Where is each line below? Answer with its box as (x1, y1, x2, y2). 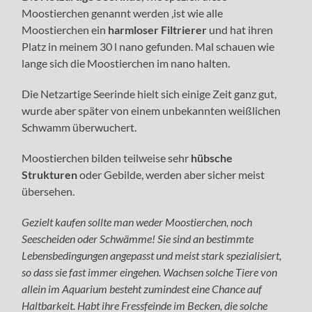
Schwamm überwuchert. (22, 120, 137, 134)
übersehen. (22, 185, 75, 198)
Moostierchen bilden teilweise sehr (22, 151, 189, 165)
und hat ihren (207, 23, 274, 37)
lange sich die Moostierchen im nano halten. (22, 56, 231, 70)
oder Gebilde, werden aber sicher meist (77, 168, 265, 182)
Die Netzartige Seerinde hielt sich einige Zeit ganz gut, (22, 87, 277, 101)
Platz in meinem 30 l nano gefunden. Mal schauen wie (22, 40, 275, 54)
